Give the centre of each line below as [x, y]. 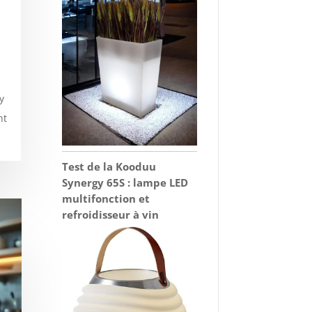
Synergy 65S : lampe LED [125, 182]
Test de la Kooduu [109, 166]
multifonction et [106, 198]
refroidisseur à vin [111, 214]
